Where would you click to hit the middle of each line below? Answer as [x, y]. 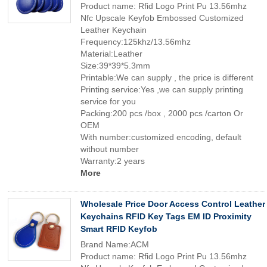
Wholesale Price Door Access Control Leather [173, 204]
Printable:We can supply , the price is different [167, 77]
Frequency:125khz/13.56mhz [136, 42]
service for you [108, 101]
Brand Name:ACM [115, 244]
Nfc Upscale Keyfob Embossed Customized [162, 18]
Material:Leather [111, 54]
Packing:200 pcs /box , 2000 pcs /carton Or [162, 113]
